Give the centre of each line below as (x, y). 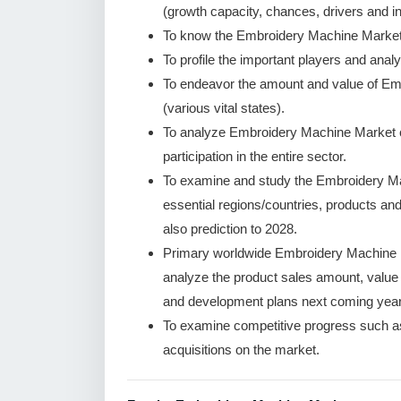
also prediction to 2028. (230, 229)
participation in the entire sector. (255, 156)
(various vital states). (224, 108)
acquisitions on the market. (241, 350)
